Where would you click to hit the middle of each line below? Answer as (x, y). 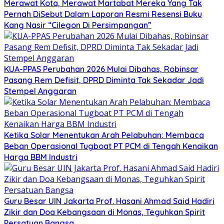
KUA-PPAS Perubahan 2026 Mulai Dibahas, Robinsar (101, 69)
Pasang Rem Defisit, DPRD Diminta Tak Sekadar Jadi (104, 80)
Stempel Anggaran (40, 91)
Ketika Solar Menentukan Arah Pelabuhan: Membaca (104, 135)
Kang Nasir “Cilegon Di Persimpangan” (78, 25)
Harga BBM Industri (41, 157)
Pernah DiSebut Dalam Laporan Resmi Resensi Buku (103, 14)
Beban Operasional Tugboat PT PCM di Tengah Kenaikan (111, 146)
